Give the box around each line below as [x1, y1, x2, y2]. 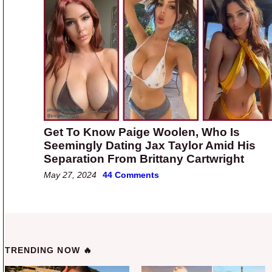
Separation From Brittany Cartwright [44, 152, 244, 165]
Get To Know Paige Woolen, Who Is [44, 125, 240, 138]
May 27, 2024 [44, 169, 97, 180]
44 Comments [103, 169, 159, 180]
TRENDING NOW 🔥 [5, 245, 92, 255]
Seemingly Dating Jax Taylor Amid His [44, 138, 256, 152]
